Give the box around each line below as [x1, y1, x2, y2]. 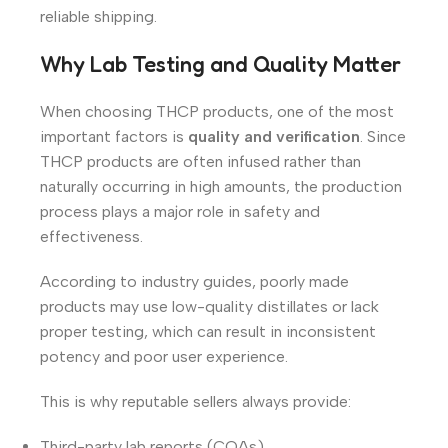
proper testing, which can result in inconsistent [40, 321, 376, 341]
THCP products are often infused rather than [40, 151, 361, 171]
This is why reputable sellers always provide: [40, 391, 351, 411]
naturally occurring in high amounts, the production [40, 176, 402, 196]
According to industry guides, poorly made [40, 271, 349, 291]
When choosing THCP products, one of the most [40, 101, 394, 121]
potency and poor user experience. [40, 346, 288, 366]
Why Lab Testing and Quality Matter [40, 50, 401, 77]
